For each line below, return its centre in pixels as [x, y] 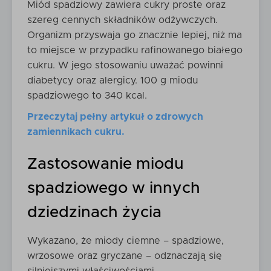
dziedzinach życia [94, 212]
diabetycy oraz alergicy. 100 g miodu [113, 80]
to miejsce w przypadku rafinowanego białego [135, 50]
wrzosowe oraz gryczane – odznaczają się [125, 256]
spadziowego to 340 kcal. [87, 96]
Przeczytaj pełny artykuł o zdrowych [115, 117]
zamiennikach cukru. [76, 132]
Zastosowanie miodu [106, 164]
